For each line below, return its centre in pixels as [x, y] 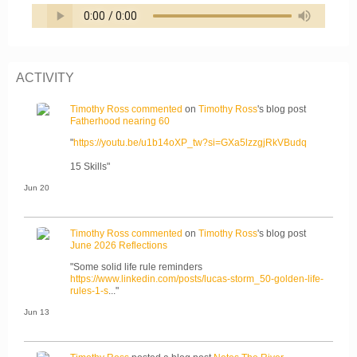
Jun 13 [37, 312]
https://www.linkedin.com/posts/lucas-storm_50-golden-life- [197, 279]
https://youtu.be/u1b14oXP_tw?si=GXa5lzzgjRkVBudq [190, 142]
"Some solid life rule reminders [136, 267]
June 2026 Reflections [119, 245]
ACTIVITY [45, 77]
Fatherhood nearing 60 [120, 121]
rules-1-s [89, 290]
